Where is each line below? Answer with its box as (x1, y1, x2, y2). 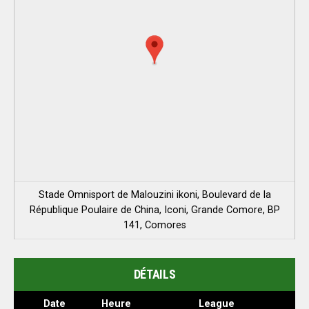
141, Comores (123, 219, 186, 231)
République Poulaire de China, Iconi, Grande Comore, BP (29, 204, 280, 216)
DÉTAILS (133, 267, 176, 281)
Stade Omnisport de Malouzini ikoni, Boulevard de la (38, 189, 271, 201)
